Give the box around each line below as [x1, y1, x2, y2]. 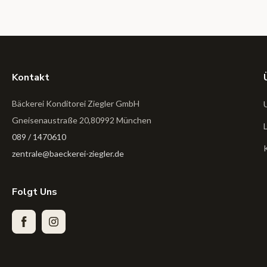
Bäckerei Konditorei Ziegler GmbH [12, 98, 139, 109]
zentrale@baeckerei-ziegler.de [12, 148, 124, 159]
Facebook [11, 220, 47, 231]
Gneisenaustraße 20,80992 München [12, 115, 151, 126]
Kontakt [12, 71, 49, 85]
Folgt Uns [12, 185, 57, 199]
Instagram [41, 220, 79, 231]
